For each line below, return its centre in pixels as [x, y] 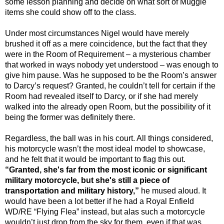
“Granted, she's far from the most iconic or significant [106, 169]
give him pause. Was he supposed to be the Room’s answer [111, 75]
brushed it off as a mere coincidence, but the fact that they [106, 43]
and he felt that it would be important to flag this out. [95, 159]
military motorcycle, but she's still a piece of [87, 180]
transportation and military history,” [72, 190]
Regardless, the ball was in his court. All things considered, [109, 138]
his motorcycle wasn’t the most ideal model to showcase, [105, 148]
